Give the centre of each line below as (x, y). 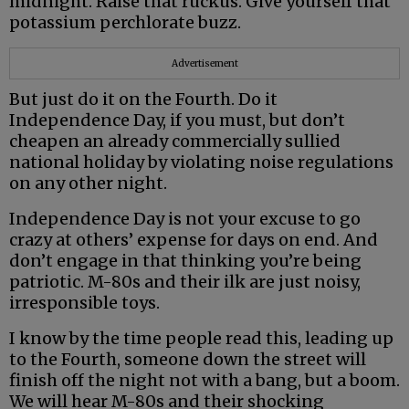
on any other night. (88, 184)
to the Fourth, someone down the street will (188, 360)
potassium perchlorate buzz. (125, 23)
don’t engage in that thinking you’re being (185, 261)
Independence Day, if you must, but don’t (177, 121)
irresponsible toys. (84, 303)
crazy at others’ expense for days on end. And (194, 240)
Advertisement (204, 64)
